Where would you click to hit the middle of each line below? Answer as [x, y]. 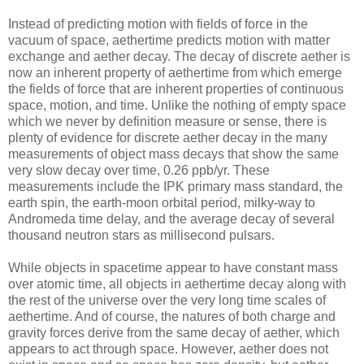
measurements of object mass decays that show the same [173, 154]
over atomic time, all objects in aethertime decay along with [177, 284]
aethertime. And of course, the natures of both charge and [172, 316]
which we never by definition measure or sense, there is [167, 121]
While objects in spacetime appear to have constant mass [173, 267]
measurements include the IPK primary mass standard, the [175, 186]
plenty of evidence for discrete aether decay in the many [168, 137]
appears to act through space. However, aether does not [168, 349]
